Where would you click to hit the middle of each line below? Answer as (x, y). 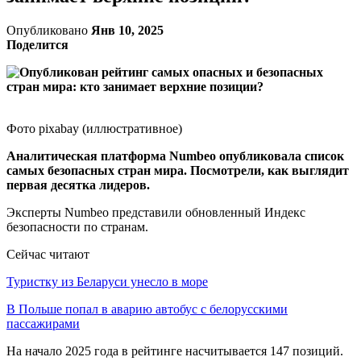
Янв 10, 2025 (127, 30)
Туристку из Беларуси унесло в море (107, 281)
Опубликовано (49, 30)
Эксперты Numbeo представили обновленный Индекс (156, 212)
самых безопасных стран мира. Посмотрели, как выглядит (178, 170)
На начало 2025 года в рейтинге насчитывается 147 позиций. (175, 351)
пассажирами (43, 323)
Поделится (37, 44)
